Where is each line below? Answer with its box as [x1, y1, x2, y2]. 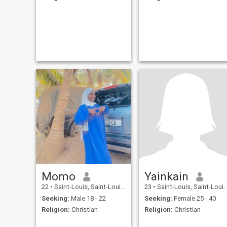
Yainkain [144, 170, 188, 183]
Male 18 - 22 [69, 194, 106, 202]
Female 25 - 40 [172, 194, 216, 202]
